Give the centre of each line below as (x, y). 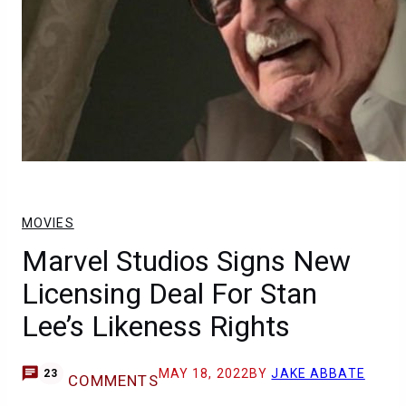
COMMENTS (113, 381)
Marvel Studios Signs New (186, 261)
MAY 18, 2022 (204, 373)
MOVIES (48, 223)
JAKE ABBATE (318, 373)
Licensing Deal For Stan (169, 294)
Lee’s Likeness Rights (156, 326)
